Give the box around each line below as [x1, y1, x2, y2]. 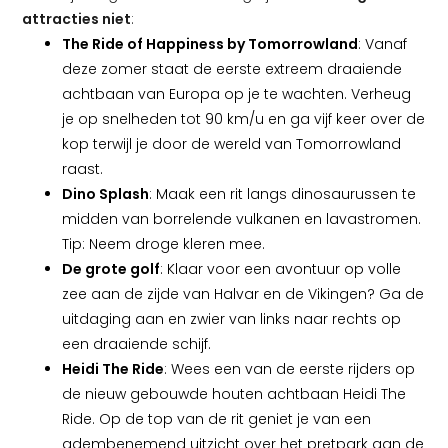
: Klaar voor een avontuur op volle [160, 259, 401, 279]
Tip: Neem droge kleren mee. [62, 234, 265, 254]
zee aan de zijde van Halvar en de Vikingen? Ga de [62, 284, 424, 304]
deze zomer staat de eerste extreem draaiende [62, 59, 402, 79]
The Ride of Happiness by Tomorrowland [62, 34, 358, 54]
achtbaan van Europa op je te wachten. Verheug [62, 84, 411, 104]
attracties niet [22, 9, 131, 29]
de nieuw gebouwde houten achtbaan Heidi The [62, 384, 406, 404]
